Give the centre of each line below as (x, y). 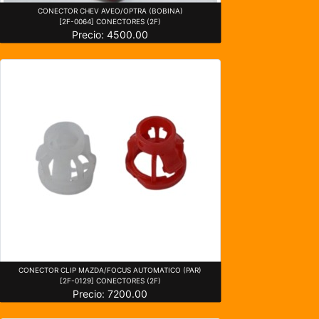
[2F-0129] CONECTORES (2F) (110, 280)
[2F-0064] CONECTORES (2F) (110, 21)
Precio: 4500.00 (110, 34)
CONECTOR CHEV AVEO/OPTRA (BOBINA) (110, 10)
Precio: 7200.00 (110, 293)
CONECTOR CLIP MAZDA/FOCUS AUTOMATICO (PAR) (110, 270)
